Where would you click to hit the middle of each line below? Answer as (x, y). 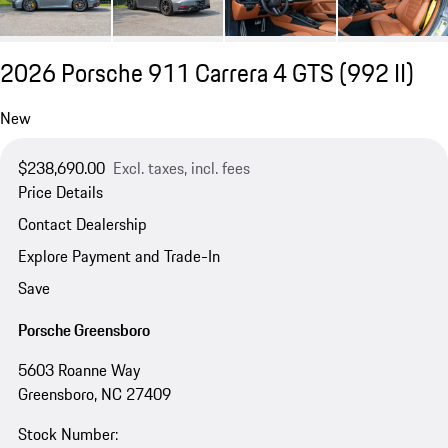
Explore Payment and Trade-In (118, 256)
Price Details (60, 191)
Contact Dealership (82, 223)
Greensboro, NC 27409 (94, 393)
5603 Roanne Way (78, 369)
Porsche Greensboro (83, 329)
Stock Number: (67, 433)
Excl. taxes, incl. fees (181, 167)
